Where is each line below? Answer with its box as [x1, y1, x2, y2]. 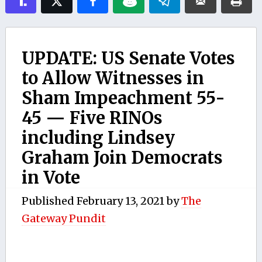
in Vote [21, 167, 80, 188]
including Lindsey [21, 127, 175, 149]
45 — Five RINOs [21, 107, 163, 129]
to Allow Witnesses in [21, 67, 204, 89]
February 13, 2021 [76, 194, 164, 208]
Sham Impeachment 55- [21, 87, 225, 109]
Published [21, 194, 77, 208]
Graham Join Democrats [21, 147, 223, 168]
